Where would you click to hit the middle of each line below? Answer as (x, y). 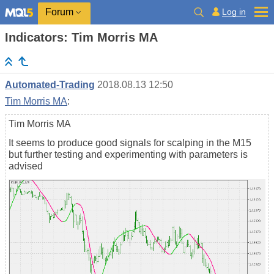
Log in (234, 11)
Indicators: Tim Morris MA (81, 37)
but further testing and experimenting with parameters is (128, 155)
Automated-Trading (50, 85)
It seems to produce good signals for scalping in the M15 (130, 143)
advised (26, 166)
